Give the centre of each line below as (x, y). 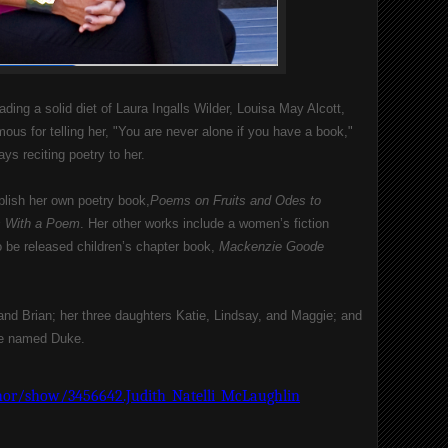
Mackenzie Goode (271, 246)
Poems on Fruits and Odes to (235, 200)
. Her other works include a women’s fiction (204, 223)
